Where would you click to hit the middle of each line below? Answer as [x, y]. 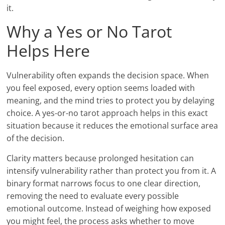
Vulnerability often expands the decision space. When [108, 76]
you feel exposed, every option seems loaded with [101, 88]
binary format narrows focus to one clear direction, [104, 184]
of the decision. [36, 138]
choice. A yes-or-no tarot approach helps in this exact [107, 113]
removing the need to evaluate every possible [93, 196]
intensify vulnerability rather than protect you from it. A [111, 171]
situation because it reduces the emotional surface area [113, 126]
